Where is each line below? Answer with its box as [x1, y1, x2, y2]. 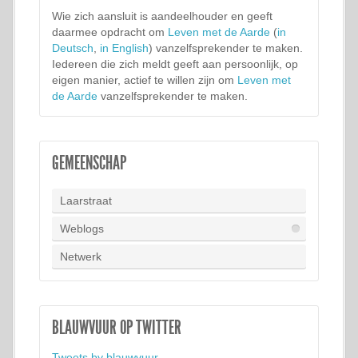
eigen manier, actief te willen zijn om [52, 74, 237, 86]
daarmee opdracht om [52, 26, 168, 38]
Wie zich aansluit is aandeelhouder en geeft [52, 10, 272, 22]
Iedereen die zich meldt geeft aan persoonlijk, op [52, 58, 298, 70]
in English [100, 42, 149, 54]
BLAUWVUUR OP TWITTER [52, 316, 181, 339]
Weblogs [60, 222, 104, 235]
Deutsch [52, 42, 93, 54]
